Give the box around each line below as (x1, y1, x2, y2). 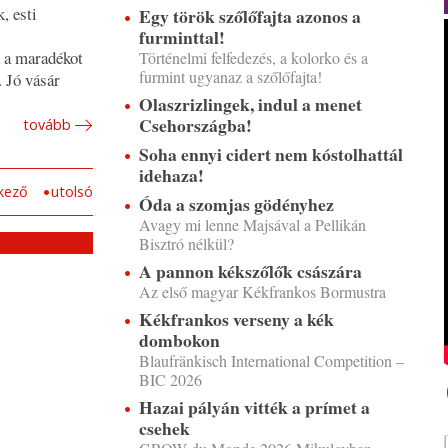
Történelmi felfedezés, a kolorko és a (138, 47, 368, 68)
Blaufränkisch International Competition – (138, 350, 404, 371)
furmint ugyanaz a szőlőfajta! (138, 66, 322, 87)
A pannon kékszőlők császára (138, 258, 362, 284)
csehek (138, 415, 190, 441)
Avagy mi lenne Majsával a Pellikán (138, 214, 366, 235)
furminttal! (138, 24, 225, 50)
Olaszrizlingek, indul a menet (138, 91, 362, 117)
